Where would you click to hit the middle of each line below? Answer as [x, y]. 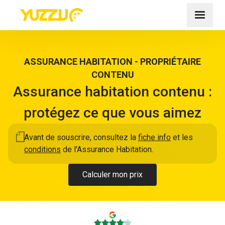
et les [182, 137]
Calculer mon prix [113, 175]
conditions [42, 149]
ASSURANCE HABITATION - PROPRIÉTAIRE [113, 62]
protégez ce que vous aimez [113, 113]
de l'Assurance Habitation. [107, 149]
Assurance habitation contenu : [113, 92]
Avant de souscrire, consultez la [81, 137]
